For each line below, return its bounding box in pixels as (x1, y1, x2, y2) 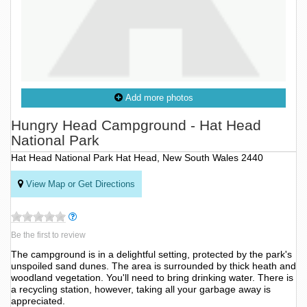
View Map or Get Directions (26, 179, 135, 190)
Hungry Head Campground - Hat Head (11, 117, 261, 134)
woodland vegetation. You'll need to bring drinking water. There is (11, 272, 293, 284)
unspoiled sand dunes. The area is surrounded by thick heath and (11, 260, 296, 272)
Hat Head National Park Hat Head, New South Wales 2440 (11, 152, 263, 164)
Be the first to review (11, 230, 86, 241)
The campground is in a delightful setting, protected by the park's (11, 249, 292, 260)
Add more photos (122, 93, 193, 103)
